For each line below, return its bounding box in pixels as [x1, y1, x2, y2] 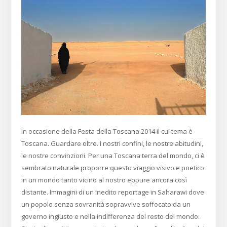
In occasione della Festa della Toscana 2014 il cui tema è [21, 127, 193, 136]
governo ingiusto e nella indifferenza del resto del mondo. [21, 212, 200, 221]
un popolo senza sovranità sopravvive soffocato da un [21, 200, 191, 209]
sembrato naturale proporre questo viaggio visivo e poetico [21, 163, 205, 173]
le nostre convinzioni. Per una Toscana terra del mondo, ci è [21, 151, 205, 161]
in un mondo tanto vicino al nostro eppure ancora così [21, 175, 187, 185]
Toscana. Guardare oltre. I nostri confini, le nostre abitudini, [21, 139, 204, 148]
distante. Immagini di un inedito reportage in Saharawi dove [21, 187, 205, 197]
